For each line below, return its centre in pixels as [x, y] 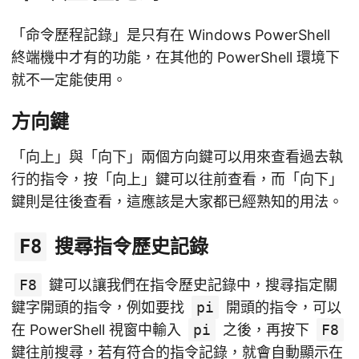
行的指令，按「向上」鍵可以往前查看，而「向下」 [177, 179]
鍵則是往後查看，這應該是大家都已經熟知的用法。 [177, 202]
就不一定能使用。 [69, 80]
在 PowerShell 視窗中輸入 [98, 330]
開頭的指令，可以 [282, 308]
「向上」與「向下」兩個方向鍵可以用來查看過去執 [177, 157]
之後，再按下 [266, 330]
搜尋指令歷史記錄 [129, 247]
